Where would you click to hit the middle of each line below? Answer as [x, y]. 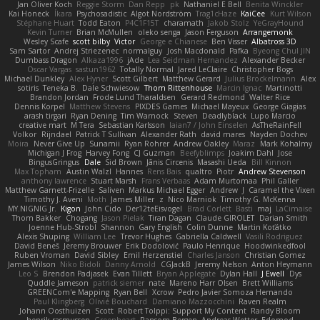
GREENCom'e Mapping [69, 292]
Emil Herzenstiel [153, 255]
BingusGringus [54, 162]
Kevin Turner [50, 32]
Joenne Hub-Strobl [62, 227]
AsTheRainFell [277, 125]
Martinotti [284, 87]
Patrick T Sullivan [106, 134]
